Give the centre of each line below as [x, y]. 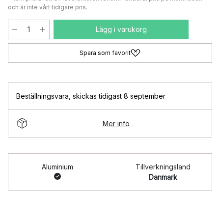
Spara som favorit [105, 53]
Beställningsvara [42, 96]
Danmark [163, 177]
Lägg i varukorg [121, 29]
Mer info [116, 123]
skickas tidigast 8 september [119, 96]
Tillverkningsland [163, 167]
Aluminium [57, 167]
